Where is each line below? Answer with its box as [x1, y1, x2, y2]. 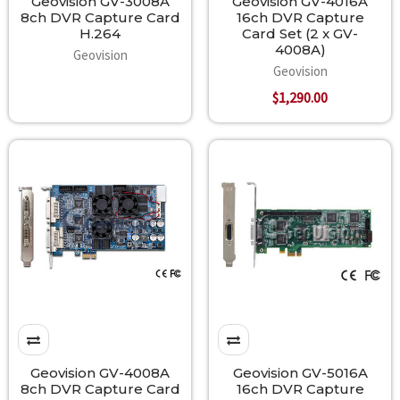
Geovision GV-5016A [232, 364, 368, 382]
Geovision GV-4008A [30, 364, 170, 382]
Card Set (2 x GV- [242, 25, 358, 43]
